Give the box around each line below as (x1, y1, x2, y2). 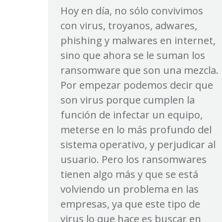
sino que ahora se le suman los (60, 48, 205, 62)
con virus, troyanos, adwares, (60, 18, 197, 32)
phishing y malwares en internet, (60, 33, 216, 47)
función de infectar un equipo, (60, 108, 203, 121)
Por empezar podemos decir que (60, 78, 213, 92)
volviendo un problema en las (60, 182, 199, 196)
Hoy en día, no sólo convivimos (60, 3, 203, 17)
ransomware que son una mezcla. (60, 63, 219, 77)
